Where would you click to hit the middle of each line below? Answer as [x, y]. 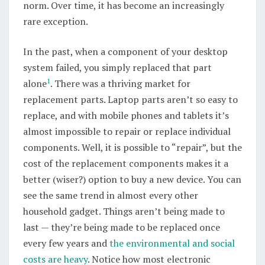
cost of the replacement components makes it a [126, 163]
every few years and [66, 243]
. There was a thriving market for [120, 83]
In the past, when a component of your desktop [125, 51]
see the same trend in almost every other [111, 195]
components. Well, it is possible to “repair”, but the [132, 147]
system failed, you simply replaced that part [117, 67]
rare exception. [56, 21]
